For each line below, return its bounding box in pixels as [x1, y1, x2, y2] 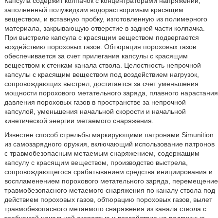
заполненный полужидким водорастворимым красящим [4, 6, 183, 14]
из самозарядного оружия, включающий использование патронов [4, 140, 215, 148]
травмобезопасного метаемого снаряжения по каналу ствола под [4, 186, 215, 194]
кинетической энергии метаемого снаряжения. [4, 117, 154, 125]
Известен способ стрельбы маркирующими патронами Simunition [4, 131, 214, 139]
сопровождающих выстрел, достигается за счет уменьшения [4, 80, 199, 88]
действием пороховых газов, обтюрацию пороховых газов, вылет [4, 196, 212, 203]
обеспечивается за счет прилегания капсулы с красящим [4, 52, 188, 60]
